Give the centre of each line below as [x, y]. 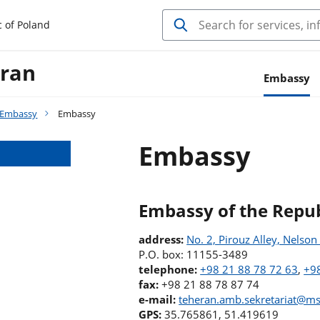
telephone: [170, 269]
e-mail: [157, 299]
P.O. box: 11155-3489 [194, 254]
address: [161, 239]
